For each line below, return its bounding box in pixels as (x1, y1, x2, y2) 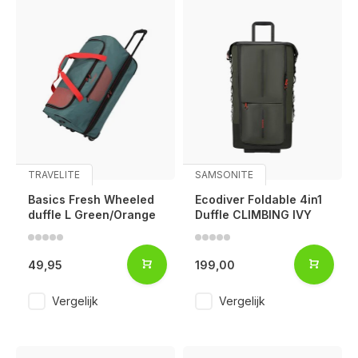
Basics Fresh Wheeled (28, 193, 154, 207)
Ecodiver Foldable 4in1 (195, 193, 322, 207)
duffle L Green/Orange (28, 208, 156, 222)
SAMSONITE (195, 169, 253, 181)
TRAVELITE (28, 169, 80, 181)
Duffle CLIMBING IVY (195, 208, 312, 222)
